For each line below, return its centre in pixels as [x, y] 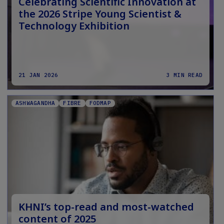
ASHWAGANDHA [35, 103]
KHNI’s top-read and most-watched [106, 207]
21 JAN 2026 [38, 75]
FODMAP [100, 103]
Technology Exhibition [74, 26]
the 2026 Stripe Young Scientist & [100, 14]
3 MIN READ [184, 75]
